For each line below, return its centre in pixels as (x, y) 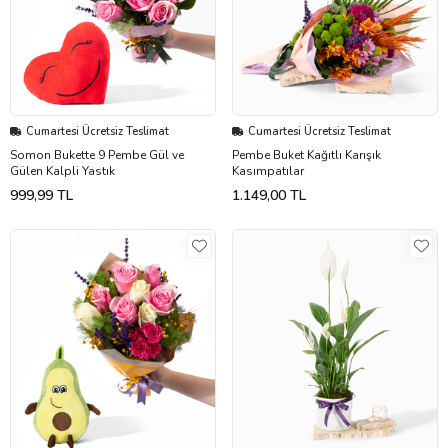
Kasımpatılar (268, 171)
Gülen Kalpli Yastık (62, 171)
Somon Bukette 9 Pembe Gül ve (97, 155)
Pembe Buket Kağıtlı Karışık (306, 155)
